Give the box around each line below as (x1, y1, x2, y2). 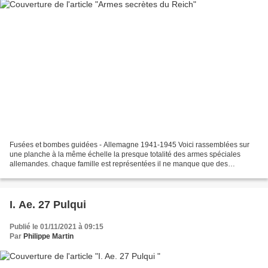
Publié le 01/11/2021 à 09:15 (10, 222, 103, 231)
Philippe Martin (23, 232, 74, 240)
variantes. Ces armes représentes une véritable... (10, 169, 169, 178)
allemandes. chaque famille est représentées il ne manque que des (10, 159, 228, 168)
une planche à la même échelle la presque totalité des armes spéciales (10, 150, 240, 159)
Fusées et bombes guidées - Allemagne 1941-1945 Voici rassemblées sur (10, 140, 249, 149)
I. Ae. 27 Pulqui (10, 198, 86, 211)
